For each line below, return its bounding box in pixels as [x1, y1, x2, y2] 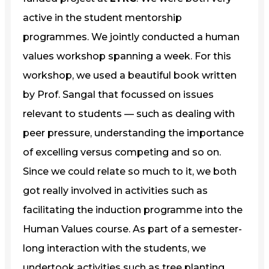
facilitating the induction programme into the [23, 204, 243, 216]
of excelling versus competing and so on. [23, 146, 221, 158]
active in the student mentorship [23, 11, 182, 23]
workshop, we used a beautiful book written [23, 69, 237, 81]
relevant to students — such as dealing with [23, 107, 235, 119]
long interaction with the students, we [23, 242, 206, 254]
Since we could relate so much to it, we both [23, 165, 237, 177]
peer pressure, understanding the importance [23, 127, 244, 139]
